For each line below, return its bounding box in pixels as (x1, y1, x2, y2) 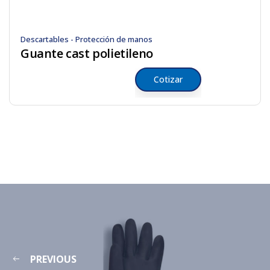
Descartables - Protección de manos (20, 34, 152, 45)
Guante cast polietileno (20, 45, 153, 61)
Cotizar (154, 74, 183, 85)
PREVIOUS (30, 253, 77, 266)
